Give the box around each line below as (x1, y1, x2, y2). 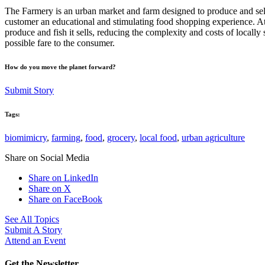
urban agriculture (182, 132, 245, 143)
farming (51, 132, 80, 143)
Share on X (28, 183, 71, 193)
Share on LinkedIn (28, 172, 98, 183)
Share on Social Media (5, 152, 89, 163)
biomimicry (5, 132, 47, 143)
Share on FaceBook (28, 193, 102, 204)
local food (140, 132, 177, 143)
